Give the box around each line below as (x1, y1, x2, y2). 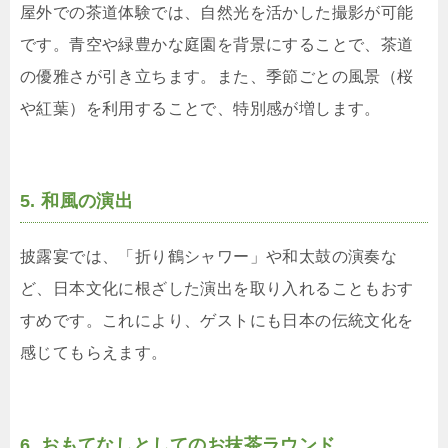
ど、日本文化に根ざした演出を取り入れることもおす (20, 280, 414, 298)
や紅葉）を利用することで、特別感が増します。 (20, 100, 381, 118)
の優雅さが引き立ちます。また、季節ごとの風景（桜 (20, 68, 414, 86)
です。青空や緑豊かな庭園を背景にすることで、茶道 (20, 36, 414, 54)
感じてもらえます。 (20, 344, 168, 362)
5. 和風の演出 (20, 191, 134, 212)
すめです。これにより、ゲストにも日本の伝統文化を (20, 312, 414, 330)
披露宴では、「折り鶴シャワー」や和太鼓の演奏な (20, 248, 398, 266)
